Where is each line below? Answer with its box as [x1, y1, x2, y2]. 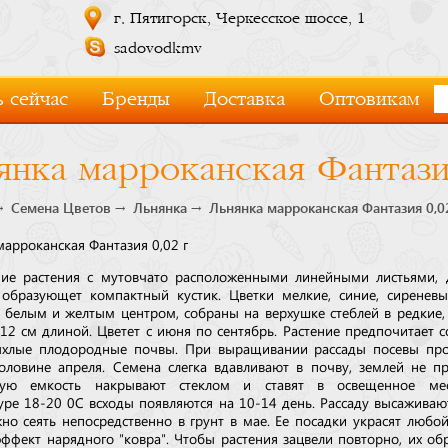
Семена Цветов [11, 198, 111, 218]
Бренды [102, 89, 170, 110]
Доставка [204, 89, 285, 110]
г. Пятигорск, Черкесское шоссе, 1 [113, 10, 365, 27]
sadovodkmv [113, 40, 202, 57]
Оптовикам [319, 89, 419, 110]
